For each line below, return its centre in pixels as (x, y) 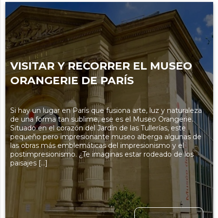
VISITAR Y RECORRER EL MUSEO (101, 66)
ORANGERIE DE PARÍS (72, 81)
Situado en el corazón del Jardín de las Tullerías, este (98, 128)
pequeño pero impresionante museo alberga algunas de (106, 137)
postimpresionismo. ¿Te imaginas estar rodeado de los (102, 154)
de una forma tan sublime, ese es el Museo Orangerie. (101, 119)
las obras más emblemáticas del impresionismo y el (97, 146)
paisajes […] (29, 163)
